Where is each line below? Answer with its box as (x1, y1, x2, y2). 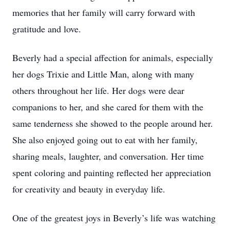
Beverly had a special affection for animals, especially (12, 51, 213, 64)
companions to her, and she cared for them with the (12, 101, 203, 113)
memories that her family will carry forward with (12, 6, 195, 18)
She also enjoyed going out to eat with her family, (12, 133, 198, 146)
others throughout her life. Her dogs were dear (12, 84, 184, 97)
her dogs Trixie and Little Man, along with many (12, 68, 194, 80)
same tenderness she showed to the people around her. (12, 117, 213, 129)
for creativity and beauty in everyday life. (12, 183, 165, 195)
